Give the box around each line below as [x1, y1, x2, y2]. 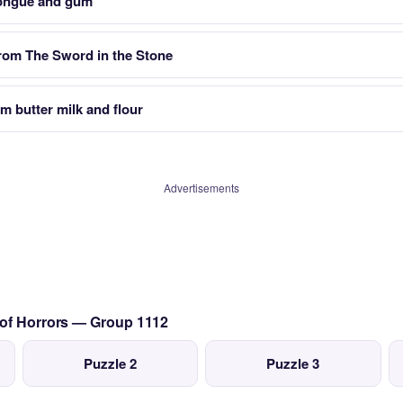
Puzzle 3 [266, 354, 320, 373]
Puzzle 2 [83, 354, 137, 373]
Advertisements [164, 180, 239, 195]
